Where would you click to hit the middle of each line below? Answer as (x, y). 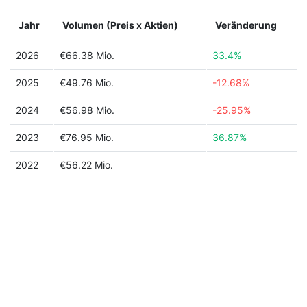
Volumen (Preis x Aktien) (120, 25)
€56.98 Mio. (87, 110)
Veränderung (246, 25)
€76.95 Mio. (87, 137)
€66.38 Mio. (87, 55)
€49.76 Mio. (87, 83)
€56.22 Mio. (86, 165)
